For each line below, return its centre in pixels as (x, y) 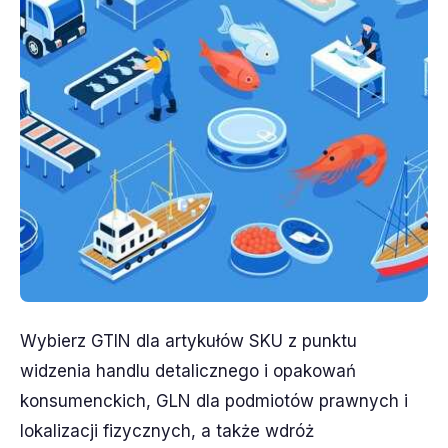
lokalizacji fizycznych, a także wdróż (167, 431)
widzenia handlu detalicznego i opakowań (188, 371)
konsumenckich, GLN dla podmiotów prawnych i (214, 401)
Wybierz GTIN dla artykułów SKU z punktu (188, 341)
